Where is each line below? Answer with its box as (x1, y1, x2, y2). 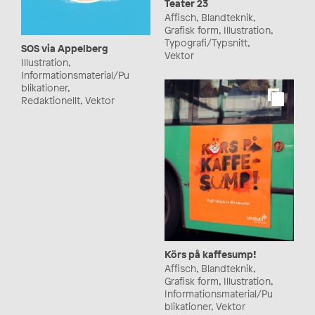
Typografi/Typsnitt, (165, 36, 250, 49)
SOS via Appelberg (21, 41, 108, 55)
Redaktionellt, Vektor (21, 93, 115, 107)
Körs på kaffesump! (165, 247, 257, 262)
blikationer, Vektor (165, 300, 245, 314)
